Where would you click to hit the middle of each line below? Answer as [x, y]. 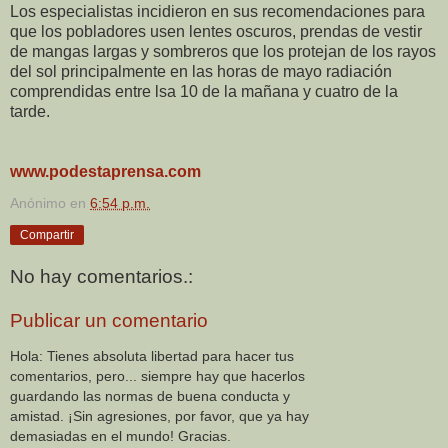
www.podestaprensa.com [105, 171]
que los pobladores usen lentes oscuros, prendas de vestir [216, 31]
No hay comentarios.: [101, 277]
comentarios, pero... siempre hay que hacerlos [157, 376]
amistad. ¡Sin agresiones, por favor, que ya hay [159, 416]
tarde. [30, 111]
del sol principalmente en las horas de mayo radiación [201, 71]
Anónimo [38, 202]
